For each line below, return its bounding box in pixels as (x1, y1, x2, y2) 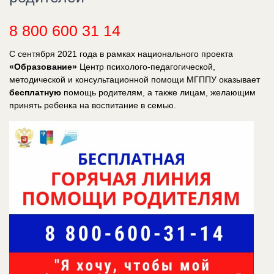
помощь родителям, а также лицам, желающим (61, 87, 256, 97)
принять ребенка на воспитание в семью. (9, 100, 176, 110)
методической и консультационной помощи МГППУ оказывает (9, 74, 260, 84)
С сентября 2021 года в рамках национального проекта (9, 48, 233, 59)
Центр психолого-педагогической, (77, 61, 215, 72)
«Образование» (9, 61, 77, 72)
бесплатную (9, 87, 61, 97)
